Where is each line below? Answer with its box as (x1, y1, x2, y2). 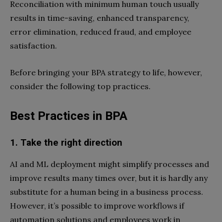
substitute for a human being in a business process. (10, 186, 203, 197)
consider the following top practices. (10, 81, 151, 91)
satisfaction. (10, 40, 57, 51)
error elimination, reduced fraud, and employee (10, 26, 191, 37)
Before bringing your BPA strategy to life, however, (10, 67, 202, 77)
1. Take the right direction (10, 137, 122, 148)
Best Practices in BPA (10, 109, 127, 123)
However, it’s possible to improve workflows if (10, 200, 184, 211)
